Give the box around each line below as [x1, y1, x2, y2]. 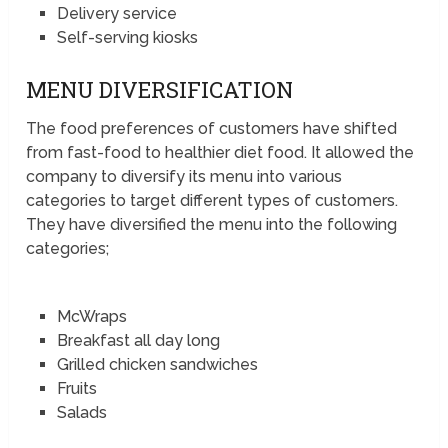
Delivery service [56, 3, 177, 23]
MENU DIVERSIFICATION [26, 74, 294, 104]
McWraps [56, 306, 127, 326]
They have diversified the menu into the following [26, 214, 398, 234]
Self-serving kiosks [56, 27, 198, 47]
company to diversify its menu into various [26, 166, 343, 186]
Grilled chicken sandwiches [56, 354, 258, 374]
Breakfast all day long [56, 330, 220, 350]
